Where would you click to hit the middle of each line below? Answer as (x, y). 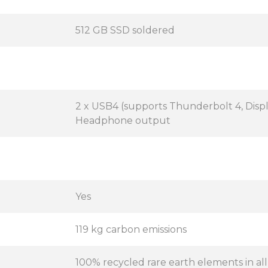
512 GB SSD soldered (125, 30)
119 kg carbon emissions (131, 229)
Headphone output (123, 121)
